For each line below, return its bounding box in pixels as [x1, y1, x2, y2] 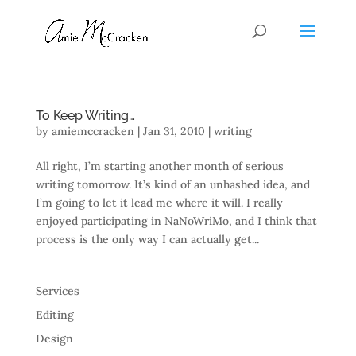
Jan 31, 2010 [142, 124, 205, 138]
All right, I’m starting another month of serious [35, 159, 284, 173]
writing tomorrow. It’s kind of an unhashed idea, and [35, 177, 310, 192]
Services [35, 284, 79, 298]
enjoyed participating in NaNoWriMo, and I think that [35, 214, 317, 228]
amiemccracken [51, 124, 134, 138]
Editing [35, 308, 74, 322]
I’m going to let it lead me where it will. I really [35, 195, 283, 210]
